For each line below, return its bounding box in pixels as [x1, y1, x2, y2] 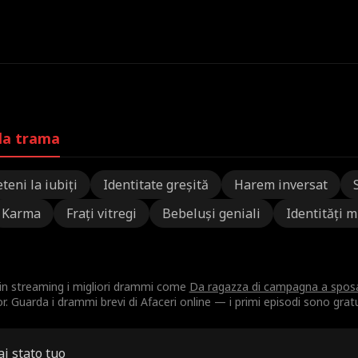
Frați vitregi [66, 205, 137, 222]
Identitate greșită [102, 176, 209, 193]
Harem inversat [233, 176, 328, 193]
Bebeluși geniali [161, 205, 261, 222]
